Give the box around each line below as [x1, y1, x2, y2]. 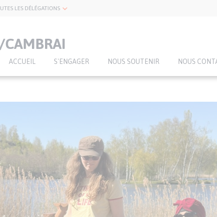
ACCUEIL [9, 58, 35, 65]
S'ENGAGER [54, 58, 89, 65]
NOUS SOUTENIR [108, 58, 159, 65]
